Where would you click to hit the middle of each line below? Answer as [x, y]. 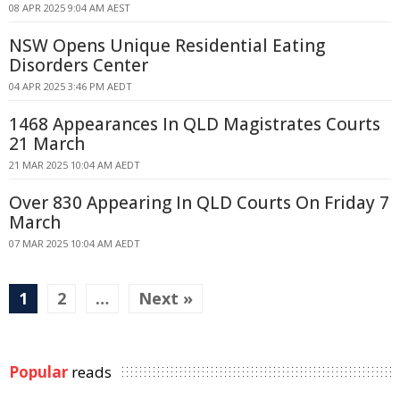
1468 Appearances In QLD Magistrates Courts [195, 124]
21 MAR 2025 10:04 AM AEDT [75, 165]
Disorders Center [79, 65]
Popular [38, 372]
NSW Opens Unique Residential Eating [167, 46]
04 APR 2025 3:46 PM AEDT [71, 86]
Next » [166, 298]
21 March [47, 144]
